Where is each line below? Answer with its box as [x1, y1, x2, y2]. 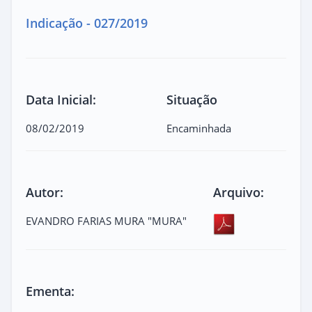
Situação [166, 91, 217, 108]
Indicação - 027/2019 [26, 14, 148, 31]
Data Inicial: [26, 91, 96, 108]
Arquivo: [213, 183, 265, 201]
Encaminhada [166, 120, 231, 135]
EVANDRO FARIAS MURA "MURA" [26, 213, 187, 228]
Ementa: [26, 282, 75, 299]
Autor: [26, 183, 63, 201]
